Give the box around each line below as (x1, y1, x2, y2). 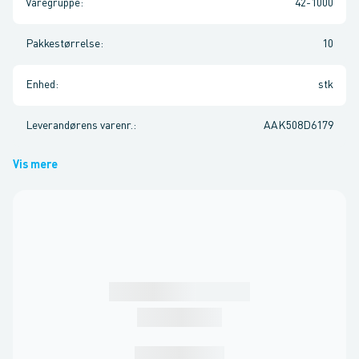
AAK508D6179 (264, 120, 333, 131)
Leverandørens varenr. (26, 120, 133, 131)
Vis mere (13, 159, 58, 171)
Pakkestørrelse (26, 38, 100, 50)
